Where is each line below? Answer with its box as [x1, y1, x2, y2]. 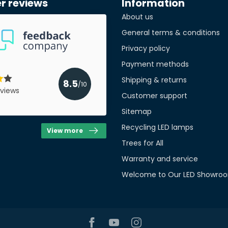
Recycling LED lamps [122, 122, 193, 132]
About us [122, 12, 153, 22]
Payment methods [122, 59, 189, 69]
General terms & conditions [122, 27, 220, 38]
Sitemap [122, 106, 152, 117]
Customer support [122, 91, 187, 101]
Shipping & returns [122, 75, 187, 85]
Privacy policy [122, 43, 170, 53]
